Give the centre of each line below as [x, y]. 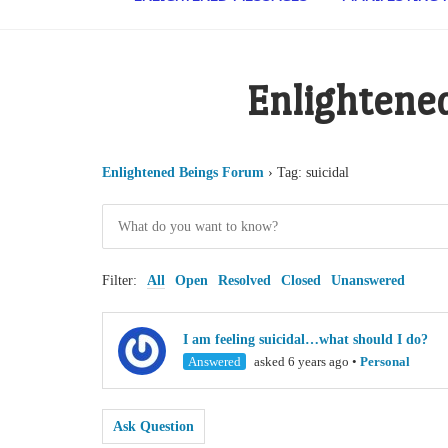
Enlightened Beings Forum [183, 173]
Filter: [119, 281]
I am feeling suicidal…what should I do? [305, 340]
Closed [301, 281]
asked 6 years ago [300, 362]
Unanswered [368, 281]
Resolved [244, 281]
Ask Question [153, 427]
